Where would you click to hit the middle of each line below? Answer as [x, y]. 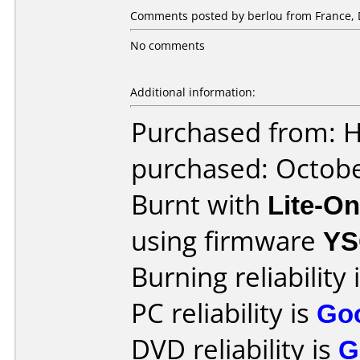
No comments [168, 45]
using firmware [227, 241]
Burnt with [199, 205]
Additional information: [193, 92]
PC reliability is [224, 313]
